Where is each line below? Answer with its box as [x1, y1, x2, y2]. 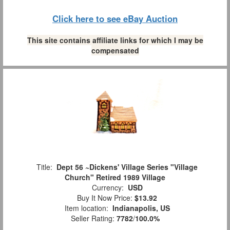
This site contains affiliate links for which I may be [27, 35, 203, 46]
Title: [32, 162, 56, 172]
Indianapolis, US [112, 203, 170, 214]
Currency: [87, 182, 128, 193]
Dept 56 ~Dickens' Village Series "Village [56, 162, 198, 172]
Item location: [60, 203, 112, 214]
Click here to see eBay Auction [52, 12, 178, 25]
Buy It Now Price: [73, 193, 135, 203]
